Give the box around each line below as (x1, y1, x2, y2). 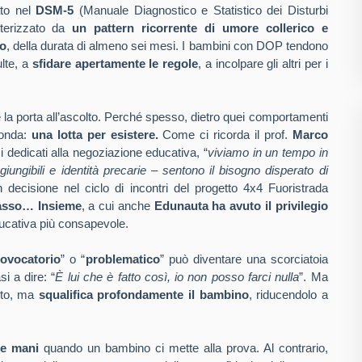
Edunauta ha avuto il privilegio (154, 199, 328, 213)
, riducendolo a (248, 288, 328, 301)
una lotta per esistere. (32, 128, 158, 141)
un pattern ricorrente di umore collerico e (72, 21, 328, 35)
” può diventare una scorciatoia (159, 252, 328, 266)
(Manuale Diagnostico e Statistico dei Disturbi (74, 3, 328, 17)
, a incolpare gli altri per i (198, 57, 328, 70)
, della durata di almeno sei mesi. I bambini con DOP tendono (6, 39, 328, 53)
